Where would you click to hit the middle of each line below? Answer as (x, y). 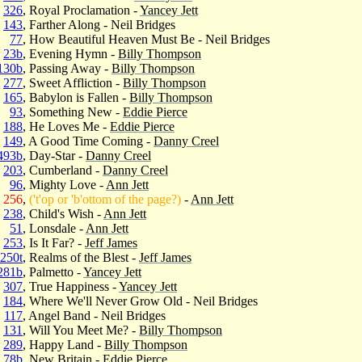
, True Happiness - (71, 286)
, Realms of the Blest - (81, 257)
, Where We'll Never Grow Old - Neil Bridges (140, 301)
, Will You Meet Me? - (81, 330)
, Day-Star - (54, 155)
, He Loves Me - (66, 126)
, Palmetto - (53, 271)
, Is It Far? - (54, 242)
